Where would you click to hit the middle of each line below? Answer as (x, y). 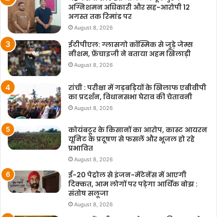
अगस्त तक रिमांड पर (100, 16)
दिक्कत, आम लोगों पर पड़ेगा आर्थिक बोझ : (133, 184)
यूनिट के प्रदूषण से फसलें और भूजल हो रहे (132, 139)
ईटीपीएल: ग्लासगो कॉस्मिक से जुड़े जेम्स (131, 45)
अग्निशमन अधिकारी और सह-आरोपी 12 (129, 7)
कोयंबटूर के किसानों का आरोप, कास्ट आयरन (138, 130)
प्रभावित (81, 148)
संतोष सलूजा (88, 193)
